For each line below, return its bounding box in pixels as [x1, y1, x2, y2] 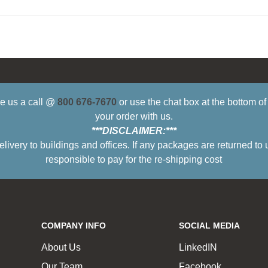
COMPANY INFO [41, 221, 106, 231]
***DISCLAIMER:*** [91, 126, 176, 136]
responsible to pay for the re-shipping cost [45, 154, 223, 165]
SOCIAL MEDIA [178, 221, 240, 231]
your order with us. [95, 111, 173, 122]
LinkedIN [178, 242, 217, 253]
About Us [41, 242, 81, 253]
